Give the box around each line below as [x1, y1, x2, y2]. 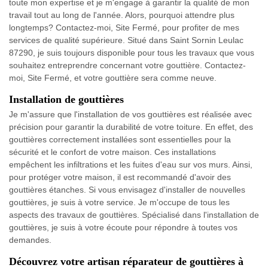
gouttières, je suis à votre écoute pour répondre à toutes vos [9, 222, 237, 232]
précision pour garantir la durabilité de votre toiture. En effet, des [9, 121, 253, 132]
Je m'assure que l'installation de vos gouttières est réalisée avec [9, 109, 252, 119]
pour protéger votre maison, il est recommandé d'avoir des [9, 172, 231, 182]
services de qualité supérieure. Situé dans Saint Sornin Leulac [9, 35, 243, 45]
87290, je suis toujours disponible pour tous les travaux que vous [9, 47, 254, 57]
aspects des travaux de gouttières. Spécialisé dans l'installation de [9, 209, 259, 220]
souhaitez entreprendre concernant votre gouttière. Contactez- [9, 60, 246, 70]
